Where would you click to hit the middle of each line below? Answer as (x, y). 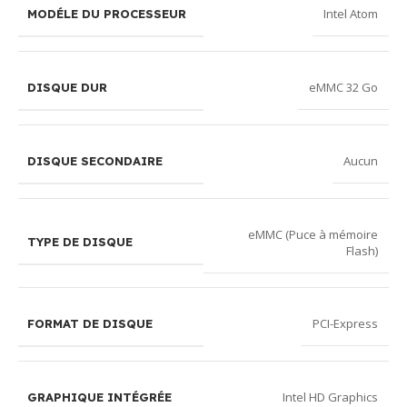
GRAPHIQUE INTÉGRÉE (99, 397)
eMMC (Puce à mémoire (313, 234)
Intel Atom (351, 14)
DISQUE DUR (67, 87)
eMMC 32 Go (343, 88)
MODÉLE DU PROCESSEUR (107, 13)
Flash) (362, 250)
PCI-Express (345, 324)
